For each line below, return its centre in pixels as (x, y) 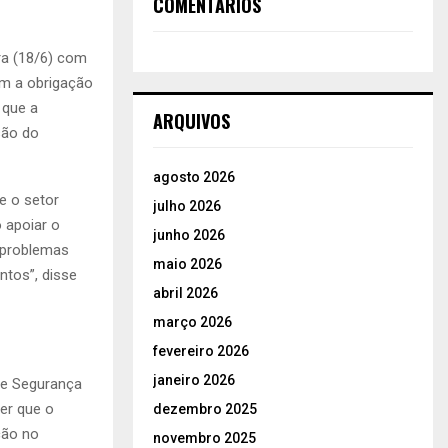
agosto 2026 (194, 176)
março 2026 (192, 321)
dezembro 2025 (205, 408)
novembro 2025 (204, 437)
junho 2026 (189, 234)
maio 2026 (187, 263)
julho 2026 (187, 205)
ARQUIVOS (191, 120)
